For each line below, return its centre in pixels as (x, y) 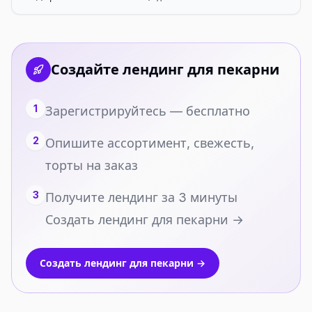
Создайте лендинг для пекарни (165, 70)
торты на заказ (92, 165)
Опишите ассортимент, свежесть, (150, 143)
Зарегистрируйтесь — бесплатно (148, 111)
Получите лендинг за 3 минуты (141, 197)
